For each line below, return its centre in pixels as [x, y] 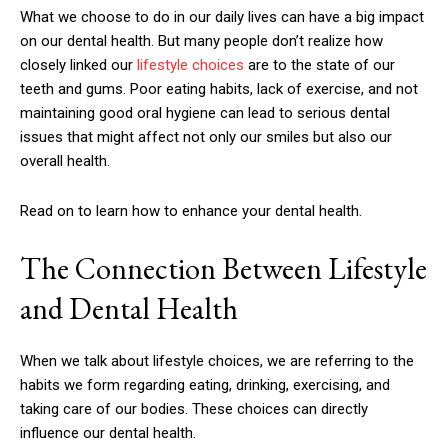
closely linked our [78, 65]
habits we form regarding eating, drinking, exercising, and [205, 385]
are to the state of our [319, 65]
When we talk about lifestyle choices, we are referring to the [217, 361]
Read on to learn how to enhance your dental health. [191, 211]
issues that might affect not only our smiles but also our [206, 137]
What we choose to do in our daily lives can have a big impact [222, 17]
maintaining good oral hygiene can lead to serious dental [205, 113]
